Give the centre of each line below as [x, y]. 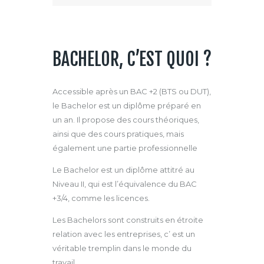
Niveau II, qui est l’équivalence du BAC [125, 184]
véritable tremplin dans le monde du [122, 248]
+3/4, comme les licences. [101, 198]
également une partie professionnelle [125, 148]
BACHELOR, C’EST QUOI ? [132, 60]
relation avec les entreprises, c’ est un [124, 234]
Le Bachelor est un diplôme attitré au [123, 170]
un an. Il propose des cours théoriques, [126, 120]
